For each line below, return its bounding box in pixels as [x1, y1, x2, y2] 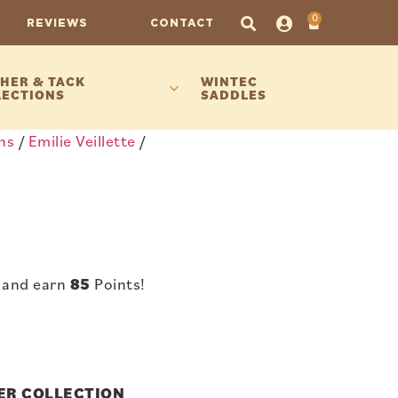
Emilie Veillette [28, 130, 136, 151]
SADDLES [200, 85, 267, 103]
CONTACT [149, 15, 214, 29]
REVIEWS [26, 15, 88, 29]
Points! [90, 274, 146, 295]
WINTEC [200, 72, 258, 90]
